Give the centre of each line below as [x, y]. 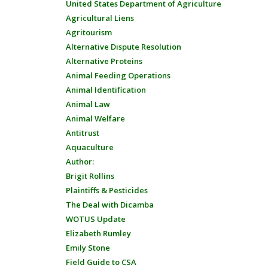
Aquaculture [89, 147]
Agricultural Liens [100, 18]
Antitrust [82, 133]
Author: [80, 162]
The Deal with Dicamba [109, 205]
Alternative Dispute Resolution [123, 47]
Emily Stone [88, 248]
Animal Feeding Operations [118, 75]
